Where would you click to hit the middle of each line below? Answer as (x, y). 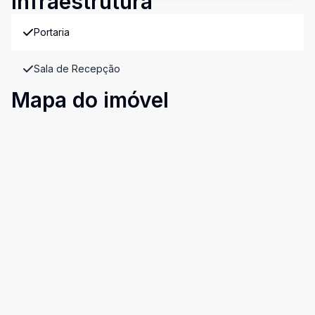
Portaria (52, 32)
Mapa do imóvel (90, 100)
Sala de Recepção (77, 69)
